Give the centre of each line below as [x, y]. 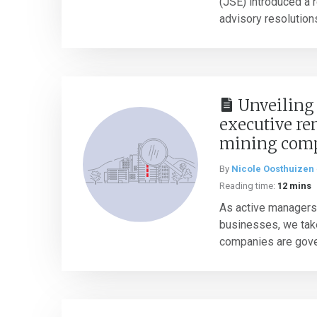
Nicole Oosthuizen [273, 169]
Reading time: [247, 186]
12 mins [294, 186]
